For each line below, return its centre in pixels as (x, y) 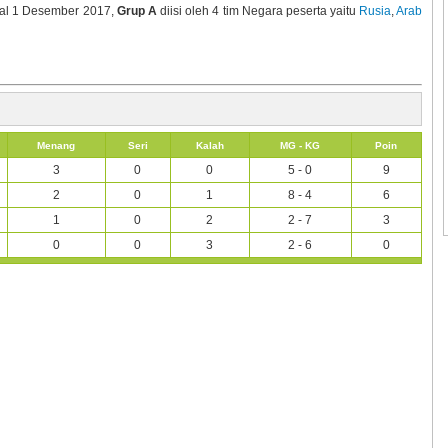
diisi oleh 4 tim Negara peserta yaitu (258, 11)
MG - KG (300, 146)
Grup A (136, 11)
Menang (56, 146)
